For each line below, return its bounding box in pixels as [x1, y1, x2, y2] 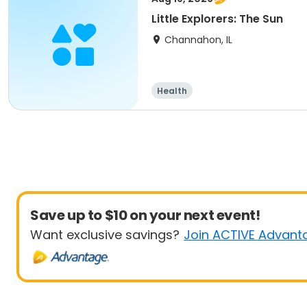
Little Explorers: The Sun [151, 11, 283, 27]
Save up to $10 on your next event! [30, 206, 260, 225]
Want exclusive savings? [30, 226, 180, 243]
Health [157, 85, 187, 97]
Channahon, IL [164, 33, 232, 47]
